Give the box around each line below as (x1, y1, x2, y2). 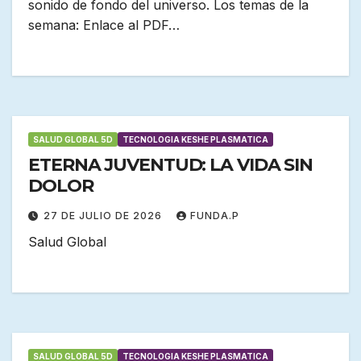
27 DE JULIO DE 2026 (44, 210, 165, 222)
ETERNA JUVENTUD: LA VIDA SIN (28, 154, 313, 176)
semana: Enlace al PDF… (28, 17, 180, 34)
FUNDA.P (190, 210, 239, 222)
